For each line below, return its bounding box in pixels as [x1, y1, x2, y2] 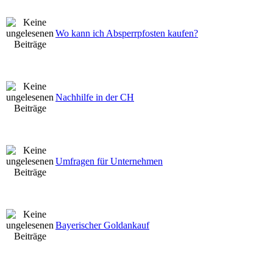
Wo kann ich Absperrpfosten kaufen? [55, 27, 198, 38]
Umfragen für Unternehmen [55, 155, 163, 166]
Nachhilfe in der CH [55, 91, 134, 102]
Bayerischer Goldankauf [55, 219, 149, 230]
